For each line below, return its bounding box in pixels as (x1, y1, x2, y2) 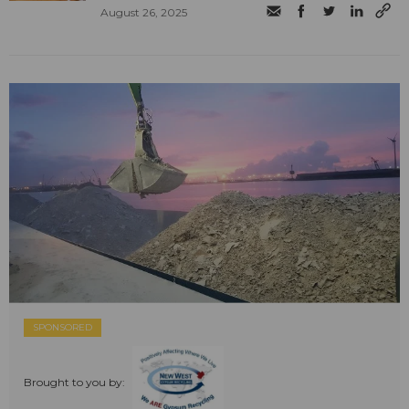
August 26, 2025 (100, 5, 188, 19)
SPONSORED (33, 320, 92, 333)
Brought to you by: (24, 375, 125, 390)
